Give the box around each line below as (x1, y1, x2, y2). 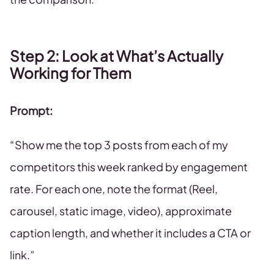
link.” (10, 248, 35, 262)
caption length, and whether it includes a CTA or (10, 226, 251, 240)
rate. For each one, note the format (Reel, (10, 182, 218, 196)
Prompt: (10, 103, 53, 117)
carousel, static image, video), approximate (10, 204, 232, 218)
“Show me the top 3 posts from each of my (10, 138, 228, 152)
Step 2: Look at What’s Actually (10, 46, 223, 65)
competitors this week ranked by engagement (10, 160, 248, 174)
